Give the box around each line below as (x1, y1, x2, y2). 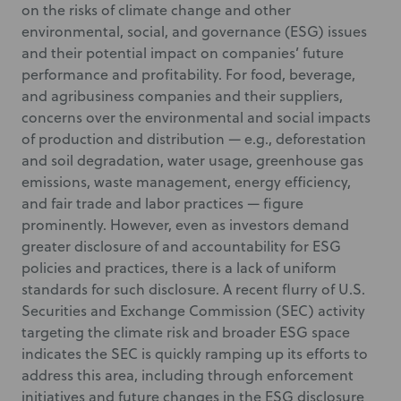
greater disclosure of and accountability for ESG (21, 236, 341, 256)
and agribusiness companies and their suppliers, (21, 86, 343, 106)
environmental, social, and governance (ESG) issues (21, 21, 367, 41)
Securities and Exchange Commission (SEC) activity (21, 301, 365, 320)
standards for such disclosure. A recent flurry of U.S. (21, 279, 365, 299)
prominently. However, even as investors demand (21, 215, 349, 235)
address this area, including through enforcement (21, 365, 354, 385)
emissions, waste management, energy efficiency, (21, 172, 351, 192)
